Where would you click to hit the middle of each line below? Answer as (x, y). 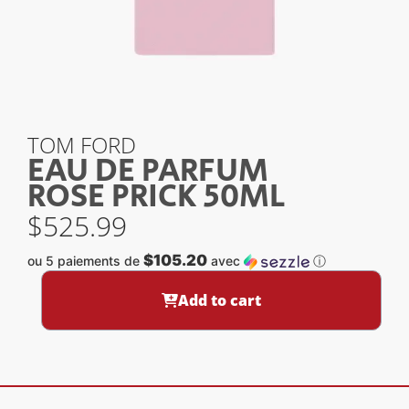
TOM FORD (82, 145)
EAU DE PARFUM (148, 172)
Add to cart (220, 300)
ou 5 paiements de (85, 260)
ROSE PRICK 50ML (156, 197)
